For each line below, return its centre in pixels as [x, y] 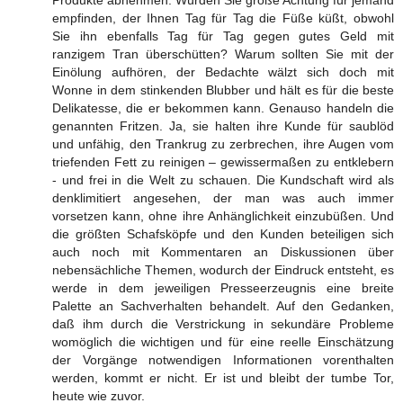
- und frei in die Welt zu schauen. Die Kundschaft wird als [223, 180]
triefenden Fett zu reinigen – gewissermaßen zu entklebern [223, 162]
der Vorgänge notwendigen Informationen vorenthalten [223, 360]
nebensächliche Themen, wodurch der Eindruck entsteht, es [223, 270]
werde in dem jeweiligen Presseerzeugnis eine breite [223, 288]
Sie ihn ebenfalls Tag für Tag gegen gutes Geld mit [223, 36]
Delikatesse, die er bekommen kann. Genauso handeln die [223, 108]
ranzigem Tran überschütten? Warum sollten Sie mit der [223, 54]
